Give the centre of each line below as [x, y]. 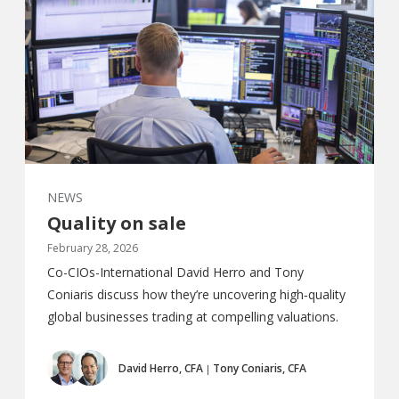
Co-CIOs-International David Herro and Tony [175, 272]
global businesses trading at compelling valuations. [193, 316]
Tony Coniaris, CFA [260, 369]
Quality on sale [117, 223]
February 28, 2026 [93, 248]
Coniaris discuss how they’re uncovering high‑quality [196, 294]
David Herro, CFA [161, 369]
